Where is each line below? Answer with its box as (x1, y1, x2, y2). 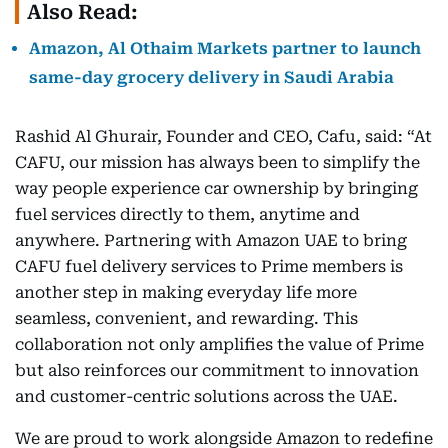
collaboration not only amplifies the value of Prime (15, 335, 424, 354)
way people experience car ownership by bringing (15, 179, 418, 198)
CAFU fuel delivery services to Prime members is (15, 257, 403, 276)
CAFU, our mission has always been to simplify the (15, 153, 420, 172)
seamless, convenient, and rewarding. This (15, 309, 358, 328)
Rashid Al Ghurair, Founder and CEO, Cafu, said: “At (15, 127, 432, 146)
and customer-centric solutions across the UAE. (15, 387, 402, 406)
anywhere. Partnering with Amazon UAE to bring (15, 231, 407, 250)
